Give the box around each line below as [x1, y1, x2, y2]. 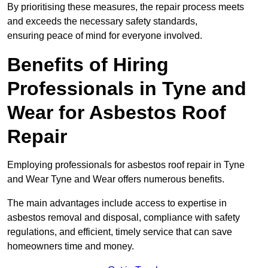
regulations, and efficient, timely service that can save [7, 226, 232, 237]
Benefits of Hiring [7, 53, 169, 75]
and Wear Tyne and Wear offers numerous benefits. [7, 173, 224, 184]
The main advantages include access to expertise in [7, 197, 227, 208]
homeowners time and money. [7, 240, 134, 251]
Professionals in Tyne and [7, 77, 246, 99]
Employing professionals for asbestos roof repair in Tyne [7, 159, 245, 170]
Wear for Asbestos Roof [7, 101, 226, 123]
